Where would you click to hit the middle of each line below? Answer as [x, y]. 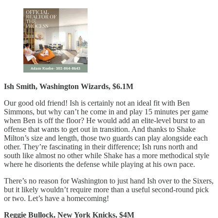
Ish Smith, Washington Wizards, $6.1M [69, 86]
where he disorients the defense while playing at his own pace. [100, 164]
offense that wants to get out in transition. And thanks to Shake [100, 129]
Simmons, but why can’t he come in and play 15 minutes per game [106, 111]
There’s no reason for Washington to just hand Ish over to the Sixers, [109, 181]
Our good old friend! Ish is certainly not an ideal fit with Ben [97, 103]
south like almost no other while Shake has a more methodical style [107, 155]
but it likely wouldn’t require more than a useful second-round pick [106, 189]
